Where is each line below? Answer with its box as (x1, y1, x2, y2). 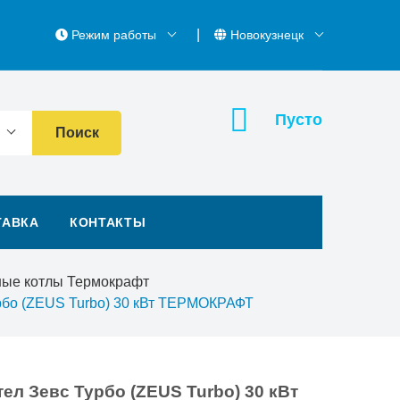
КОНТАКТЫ (69, 215, 146, 229)
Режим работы (68, 28, 160, 42)
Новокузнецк (227, 28, 307, 42)
